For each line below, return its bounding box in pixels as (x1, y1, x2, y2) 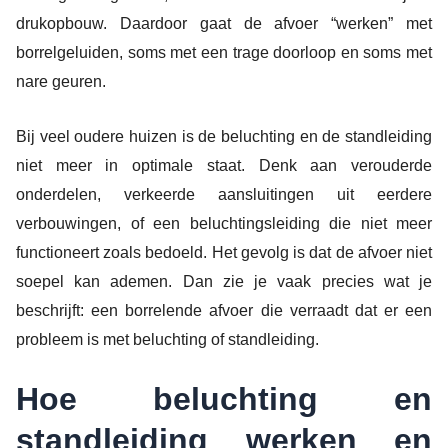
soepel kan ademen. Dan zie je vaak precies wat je (16, 272, 432, 290)
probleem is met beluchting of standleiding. (16, 330, 319, 348)
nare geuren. (16, 72, 106, 90)
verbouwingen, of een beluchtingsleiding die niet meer (16, 214, 432, 232)
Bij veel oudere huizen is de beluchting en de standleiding (16, 127, 432, 145)
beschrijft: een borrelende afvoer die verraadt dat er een (16, 301, 432, 319)
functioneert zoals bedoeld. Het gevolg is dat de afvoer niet (16, 243, 432, 261)
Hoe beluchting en (16, 381, 432, 418)
